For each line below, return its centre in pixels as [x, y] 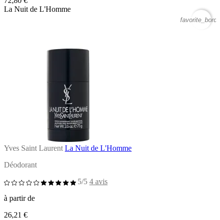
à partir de [19, 198]
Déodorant [20, 165]
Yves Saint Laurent [33, 148]
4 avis [98, 181]
